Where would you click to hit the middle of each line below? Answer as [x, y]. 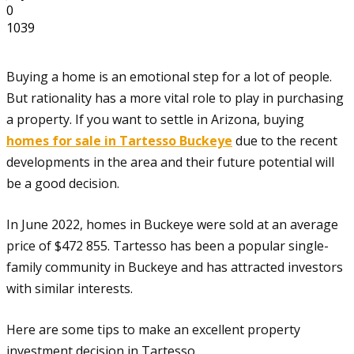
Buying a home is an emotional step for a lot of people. [169, 76]
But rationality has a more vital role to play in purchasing [175, 98]
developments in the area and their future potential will [170, 162]
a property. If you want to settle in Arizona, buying [155, 119]
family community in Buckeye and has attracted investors [175, 267]
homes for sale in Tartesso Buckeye [119, 140]
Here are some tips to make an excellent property [153, 329]
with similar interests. [71, 288]
